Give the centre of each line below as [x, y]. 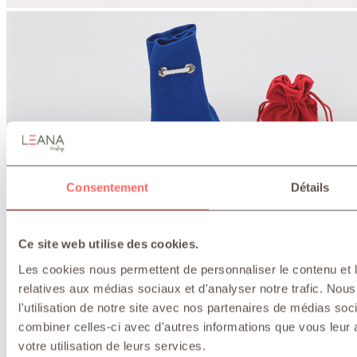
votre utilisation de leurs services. [112, 345]
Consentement [108, 187]
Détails [310, 187]
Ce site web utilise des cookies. [108, 244]
